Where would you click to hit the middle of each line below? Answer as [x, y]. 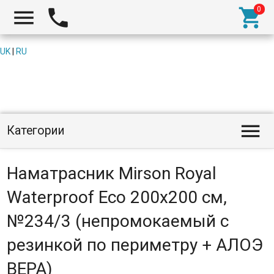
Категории [35, 131]
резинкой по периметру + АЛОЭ [135, 245]
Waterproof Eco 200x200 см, [117, 197]
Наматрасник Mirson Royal [111, 173]
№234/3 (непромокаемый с [117, 221]
